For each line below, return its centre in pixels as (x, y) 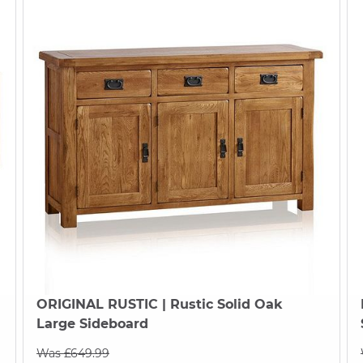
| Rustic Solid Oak (220, 304)
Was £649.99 (73, 353)
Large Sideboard (92, 323)
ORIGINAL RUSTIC (97, 304)
